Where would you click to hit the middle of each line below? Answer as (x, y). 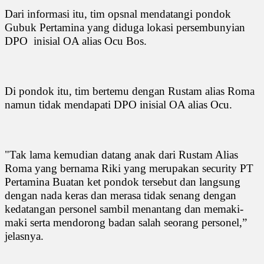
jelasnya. (24, 236)
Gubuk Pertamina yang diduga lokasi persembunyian (125, 27)
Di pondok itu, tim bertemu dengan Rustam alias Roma (130, 91)
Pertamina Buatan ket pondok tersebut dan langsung (123, 181)
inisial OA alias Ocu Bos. (90, 41)
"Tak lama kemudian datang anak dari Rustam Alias (121, 154)
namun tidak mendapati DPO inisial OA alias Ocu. (118, 104)
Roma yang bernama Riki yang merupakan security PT (129, 168)
